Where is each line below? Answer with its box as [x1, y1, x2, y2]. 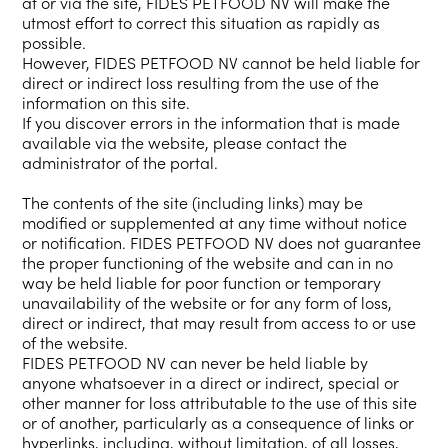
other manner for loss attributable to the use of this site [22, 391, 418, 413]
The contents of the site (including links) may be [22, 191, 364, 213]
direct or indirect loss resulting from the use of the [22, 71, 380, 93]
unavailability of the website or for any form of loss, [22, 291, 393, 313]
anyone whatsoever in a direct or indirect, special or [22, 371, 400, 393]
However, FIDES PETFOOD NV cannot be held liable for [22, 51, 421, 73]
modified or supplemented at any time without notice [22, 211, 408, 233]
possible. [22, 31, 87, 53]
